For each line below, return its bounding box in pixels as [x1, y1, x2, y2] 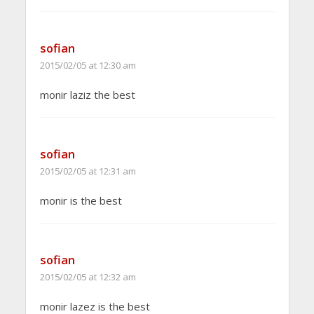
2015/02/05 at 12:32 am [39, 271, 136, 284]
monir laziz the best [39, 88, 135, 102]
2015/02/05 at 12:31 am [39, 165, 136, 178]
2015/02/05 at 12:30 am [39, 59, 136, 72]
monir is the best [39, 193, 122, 208]
